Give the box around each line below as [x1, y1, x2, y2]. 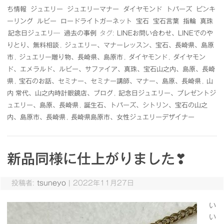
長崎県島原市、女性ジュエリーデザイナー [71, 114, 194, 120]
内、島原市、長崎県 [7, 114, 65, 120]
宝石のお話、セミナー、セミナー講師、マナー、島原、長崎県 [19, 78, 201, 84]
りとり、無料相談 [7, 42, 59, 48]
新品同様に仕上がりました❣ [7, 151, 186, 165]
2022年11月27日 [72, 179, 134, 186]
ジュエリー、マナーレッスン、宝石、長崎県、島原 [64, 42, 214, 48]
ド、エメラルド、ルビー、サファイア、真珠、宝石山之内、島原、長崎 [7, 66, 215, 72]
